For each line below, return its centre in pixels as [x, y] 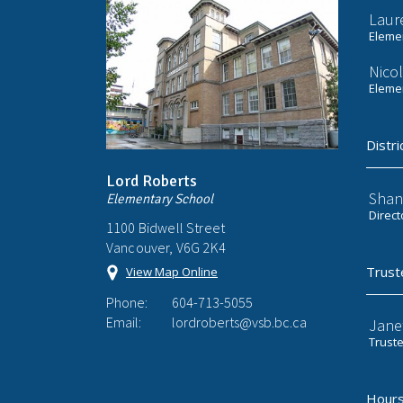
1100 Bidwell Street [166, 227]
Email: [124, 322]
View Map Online [172, 271]
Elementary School [160, 198]
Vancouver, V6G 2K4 [166, 247]
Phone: [127, 302]
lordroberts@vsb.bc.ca [239, 322]
